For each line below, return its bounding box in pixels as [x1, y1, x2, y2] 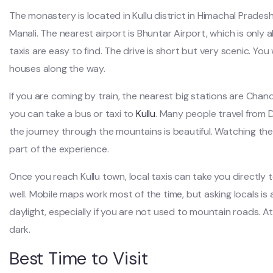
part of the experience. [9, 143, 109, 155]
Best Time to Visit [9, 247, 148, 270]
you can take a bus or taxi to [9, 107, 136, 120]
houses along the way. [9, 62, 105, 75]
